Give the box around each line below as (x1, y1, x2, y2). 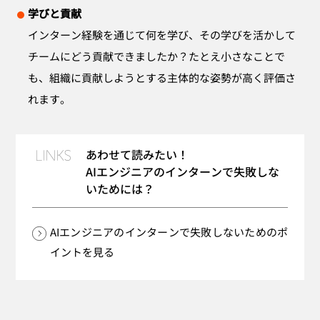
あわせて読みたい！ (85, 145, 189, 163)
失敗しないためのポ (190, 224, 289, 239)
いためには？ (85, 179, 154, 197)
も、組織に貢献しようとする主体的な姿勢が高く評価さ (28, 69, 296, 85)
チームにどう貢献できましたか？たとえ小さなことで (28, 48, 286, 64)
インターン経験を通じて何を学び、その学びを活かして (28, 26, 296, 42)
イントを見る (49, 244, 114, 259)
